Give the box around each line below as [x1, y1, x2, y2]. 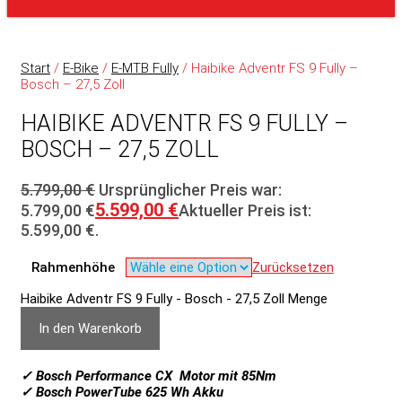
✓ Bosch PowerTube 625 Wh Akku [21, 384, 223, 400]
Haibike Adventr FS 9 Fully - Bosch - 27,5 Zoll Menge [21, 291, 328, 307]
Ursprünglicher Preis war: [99, 180, 282, 199]
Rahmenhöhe [31, 259, 115, 275]
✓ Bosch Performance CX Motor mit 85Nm [21, 368, 276, 384]
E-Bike [63, 60, 99, 76]
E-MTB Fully [111, 60, 179, 76]
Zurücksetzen [252, 259, 334, 275]
